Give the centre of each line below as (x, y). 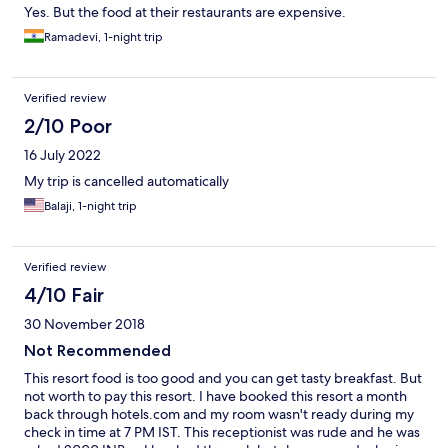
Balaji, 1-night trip (90, 206)
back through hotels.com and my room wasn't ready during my (219, 414)
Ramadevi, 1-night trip (103, 37)
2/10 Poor (68, 126)
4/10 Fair (64, 295)
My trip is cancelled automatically (126, 181)
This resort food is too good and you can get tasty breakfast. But (223, 378)
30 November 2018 (84, 324)
